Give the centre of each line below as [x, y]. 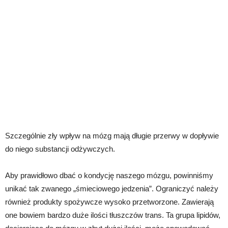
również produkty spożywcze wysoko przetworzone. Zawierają [109, 202]
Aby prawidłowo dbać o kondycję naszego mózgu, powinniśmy [109, 175]
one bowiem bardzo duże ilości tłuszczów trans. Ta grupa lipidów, [113, 215]
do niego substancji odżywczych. [60, 149]
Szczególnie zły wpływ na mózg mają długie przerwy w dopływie [112, 135]
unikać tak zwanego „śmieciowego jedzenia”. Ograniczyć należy [112, 188]
